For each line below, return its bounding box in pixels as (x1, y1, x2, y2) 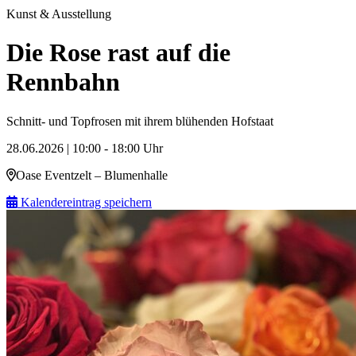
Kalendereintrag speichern (17, 195, 152, 209)
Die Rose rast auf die (6, 38, 230, 68)
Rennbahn (6, 68, 120, 97)
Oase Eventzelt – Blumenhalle (16, 168, 168, 182)
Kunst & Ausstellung (6, 6, 111, 21)
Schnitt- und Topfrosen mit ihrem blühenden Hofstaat (6, 114, 273, 128)
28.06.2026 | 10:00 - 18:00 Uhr (6, 141, 163, 155)
